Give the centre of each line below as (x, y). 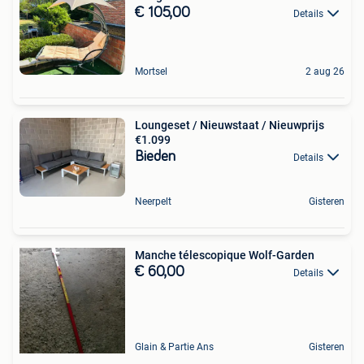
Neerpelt (153, 202)
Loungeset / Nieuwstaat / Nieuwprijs (230, 125)
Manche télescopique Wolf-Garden (225, 256)
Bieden (155, 156)
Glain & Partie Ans (174, 347)
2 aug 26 (325, 71)
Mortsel (151, 71)
